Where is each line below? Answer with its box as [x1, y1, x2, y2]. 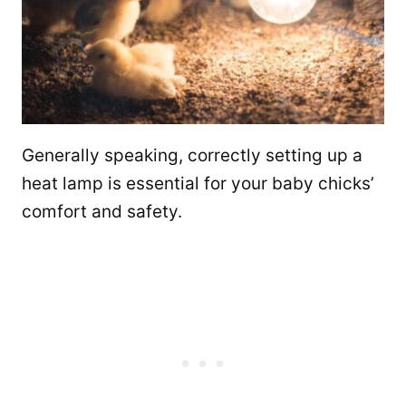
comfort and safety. [22, 201, 182, 223]
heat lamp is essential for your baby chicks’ [22, 173, 374, 195]
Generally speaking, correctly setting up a [22, 145, 362, 167]
